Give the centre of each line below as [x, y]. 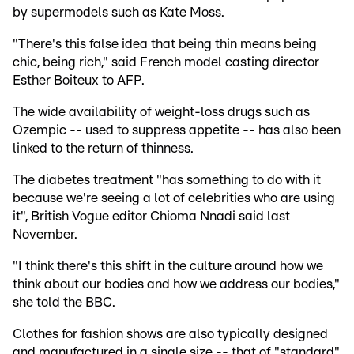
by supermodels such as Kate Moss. [119, 13]
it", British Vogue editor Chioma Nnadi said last [151, 217]
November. [45, 235]
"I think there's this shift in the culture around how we [168, 266]
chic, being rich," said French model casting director [166, 62]
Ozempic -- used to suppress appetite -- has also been [177, 130]
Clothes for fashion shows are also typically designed [170, 334]
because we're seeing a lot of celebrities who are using [174, 198]
